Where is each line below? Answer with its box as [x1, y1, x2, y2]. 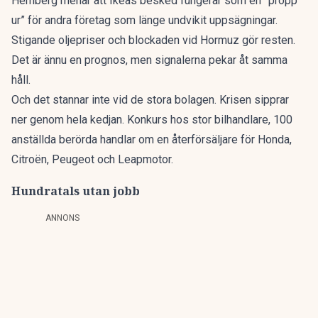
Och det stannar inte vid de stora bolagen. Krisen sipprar [11, 93, 289, 106]
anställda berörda [11, 133, 97, 146]
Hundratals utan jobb [11, 183, 140, 199]
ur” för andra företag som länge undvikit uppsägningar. [11, 13, 278, 27]
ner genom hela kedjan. [11, 113, 127, 126]
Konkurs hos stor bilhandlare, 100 [127, 113, 292, 126]
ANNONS [45, 213, 79, 223]
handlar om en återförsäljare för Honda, [97, 133, 292, 146]
